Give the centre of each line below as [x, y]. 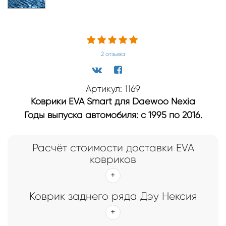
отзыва [115, 54]
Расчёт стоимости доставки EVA [113, 148]
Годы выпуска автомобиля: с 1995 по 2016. [113, 115]
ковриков [113, 159]
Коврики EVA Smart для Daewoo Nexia [113, 101]
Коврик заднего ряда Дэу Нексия [113, 196]
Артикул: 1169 [113, 89]
